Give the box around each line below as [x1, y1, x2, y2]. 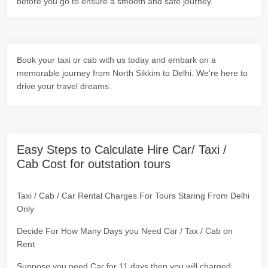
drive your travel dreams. [17, 81, 111, 91]
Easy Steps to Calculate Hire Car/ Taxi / [17, 143, 227, 156]
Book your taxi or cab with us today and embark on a [17, 55, 216, 65]
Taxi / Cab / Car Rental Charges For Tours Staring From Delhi [17, 191, 249, 200]
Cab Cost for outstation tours [17, 157, 170, 170]
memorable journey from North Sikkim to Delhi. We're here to [17, 68, 248, 78]
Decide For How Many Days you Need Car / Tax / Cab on [17, 226, 233, 236]
